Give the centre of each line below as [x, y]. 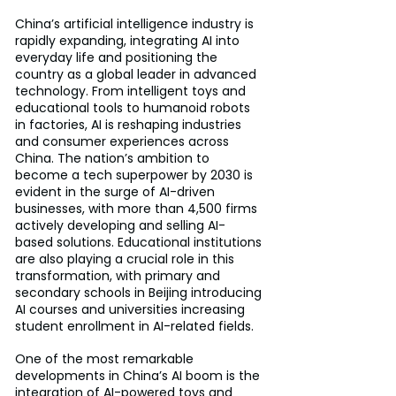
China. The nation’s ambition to [114, 158]
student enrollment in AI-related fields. [134, 326]
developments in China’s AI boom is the [139, 375]
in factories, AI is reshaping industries [130, 124]
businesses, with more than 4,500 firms [138, 208]
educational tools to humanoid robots [134, 107]
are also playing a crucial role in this [126, 259]
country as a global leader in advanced [137, 74]
